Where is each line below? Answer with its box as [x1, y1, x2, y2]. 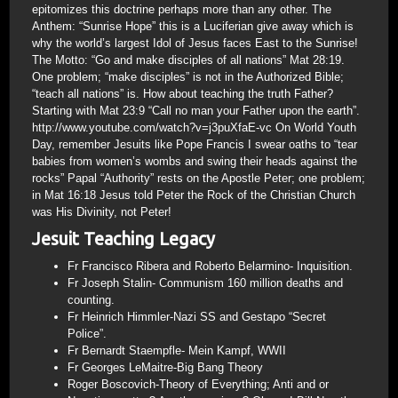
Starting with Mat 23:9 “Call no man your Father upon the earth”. [32, 104, 360, 117]
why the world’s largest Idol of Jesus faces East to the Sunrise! [32, 36, 358, 50]
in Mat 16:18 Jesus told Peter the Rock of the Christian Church [32, 188, 355, 202]
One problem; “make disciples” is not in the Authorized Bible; [32, 70, 344, 84]
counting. [68, 293, 115, 306]
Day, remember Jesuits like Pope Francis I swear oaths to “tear [32, 138, 357, 151]
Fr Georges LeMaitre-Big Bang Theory [68, 361, 263, 374]
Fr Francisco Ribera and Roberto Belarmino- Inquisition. [68, 259, 353, 273]
